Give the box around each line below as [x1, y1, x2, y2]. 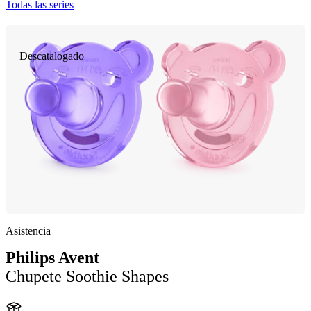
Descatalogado [19, 50, 84, 62]
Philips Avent [6, 248, 99, 267]
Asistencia [6, 224, 51, 237]
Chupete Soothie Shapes [6, 267, 169, 285]
